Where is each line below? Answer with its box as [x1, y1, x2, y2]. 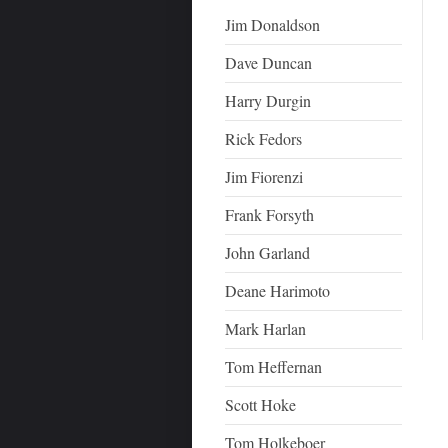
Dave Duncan [225, 52, 313, 73]
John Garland [225, 242, 311, 263]
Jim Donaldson [225, 14, 321, 35]
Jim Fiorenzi [225, 166, 304, 187]
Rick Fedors [225, 128, 303, 149]
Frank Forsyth [225, 204, 315, 225]
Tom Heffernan [225, 356, 323, 377]
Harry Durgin [225, 90, 312, 111]
